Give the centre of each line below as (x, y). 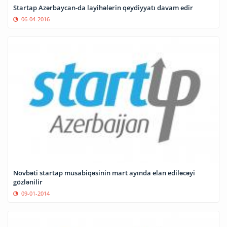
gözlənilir (28, 182)
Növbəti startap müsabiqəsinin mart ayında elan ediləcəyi (104, 173)
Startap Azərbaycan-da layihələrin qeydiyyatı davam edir (103, 7)
